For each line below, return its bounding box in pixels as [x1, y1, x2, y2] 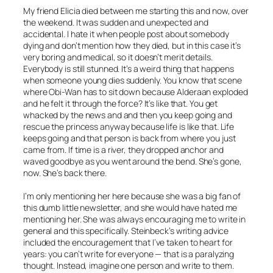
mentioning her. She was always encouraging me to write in [23, 213, 246, 225]
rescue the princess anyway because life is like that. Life [23, 121, 235, 133]
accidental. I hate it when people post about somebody [23, 28, 229, 40]
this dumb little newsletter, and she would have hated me [23, 202, 238, 214]
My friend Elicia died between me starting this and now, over [23, 5, 249, 17]
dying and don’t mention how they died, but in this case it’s [23, 40, 241, 52]
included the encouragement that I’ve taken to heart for [23, 236, 233, 249]
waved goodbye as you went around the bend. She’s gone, [23, 155, 242, 168]
